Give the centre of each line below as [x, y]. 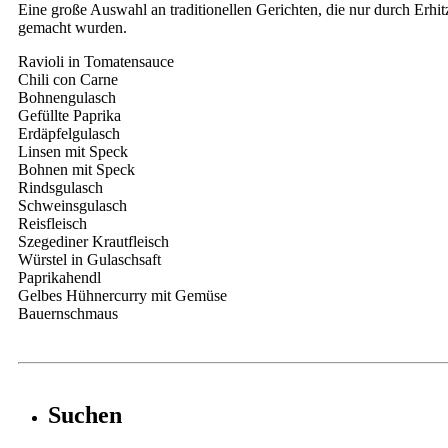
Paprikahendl [59, 277]
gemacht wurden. [72, 27]
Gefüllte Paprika [69, 115]
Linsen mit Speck [73, 151]
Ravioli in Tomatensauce [96, 61]
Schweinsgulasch [72, 205]
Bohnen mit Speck [76, 169]
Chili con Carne [68, 79]
